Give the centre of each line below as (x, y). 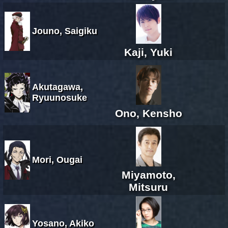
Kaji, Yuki (148, 52)
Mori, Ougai (57, 160)
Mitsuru (148, 187)
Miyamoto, (148, 175)
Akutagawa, (58, 87)
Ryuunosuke (60, 97)
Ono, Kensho (148, 113)
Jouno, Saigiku (65, 31)
